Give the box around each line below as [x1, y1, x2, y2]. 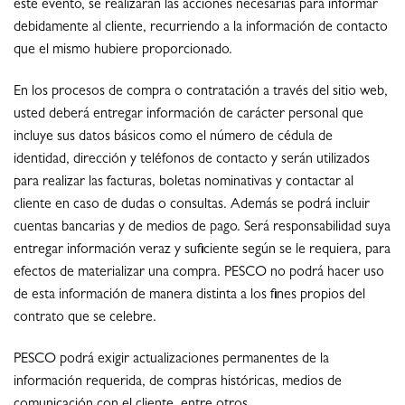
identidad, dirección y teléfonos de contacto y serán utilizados [14, 153, 370, 168]
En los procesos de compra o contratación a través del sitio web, [14, 85, 388, 100]
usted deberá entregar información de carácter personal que [14, 108, 363, 123]
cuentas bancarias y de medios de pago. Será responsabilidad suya [14, 221, 391, 236]
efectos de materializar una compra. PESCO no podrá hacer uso [14, 266, 384, 281]
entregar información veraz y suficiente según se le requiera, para [14, 243, 391, 259]
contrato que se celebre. [14, 311, 156, 326]
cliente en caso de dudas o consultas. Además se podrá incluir [14, 198, 370, 213]
